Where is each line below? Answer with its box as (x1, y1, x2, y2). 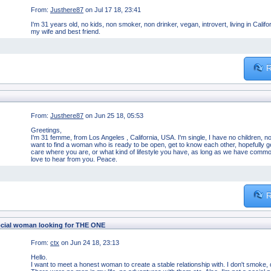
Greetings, (31, 126, 62, 134)
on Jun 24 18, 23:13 (61, 238, 119, 246)
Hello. (31, 253, 47, 261)
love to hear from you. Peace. (31, 155, 121, 163)
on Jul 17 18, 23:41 (85, 6, 141, 14)
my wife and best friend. (31, 28, 104, 36)
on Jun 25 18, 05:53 (85, 111, 143, 119)
